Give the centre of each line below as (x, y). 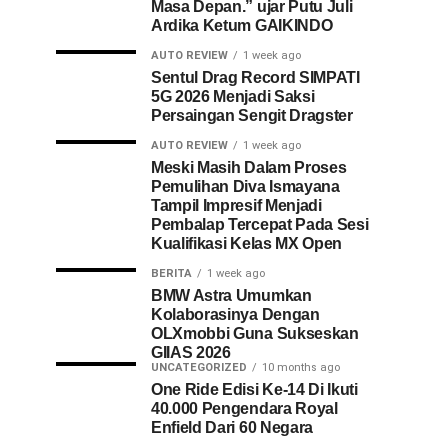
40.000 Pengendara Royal (244, 408)
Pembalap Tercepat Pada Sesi (260, 224)
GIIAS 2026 (191, 352)
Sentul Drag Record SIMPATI (255, 77)
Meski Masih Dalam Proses (249, 167)
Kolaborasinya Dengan (235, 314)
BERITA (171, 273)
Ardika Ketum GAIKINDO (242, 25)
